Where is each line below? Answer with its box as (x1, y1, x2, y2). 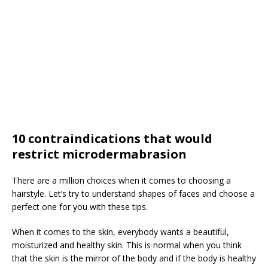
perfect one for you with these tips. (12, 201, 148, 212)
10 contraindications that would (12, 130, 212, 147)
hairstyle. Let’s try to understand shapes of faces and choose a (12, 188, 255, 199)
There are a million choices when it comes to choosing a (12, 175, 231, 186)
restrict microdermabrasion (12, 146, 187, 162)
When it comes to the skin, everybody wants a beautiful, (12, 226, 229, 237)
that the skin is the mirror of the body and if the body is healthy (12, 252, 256, 264)
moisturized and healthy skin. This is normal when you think (12, 239, 242, 251)
